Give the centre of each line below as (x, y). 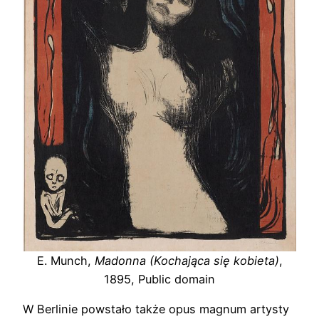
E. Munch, (66, 261)
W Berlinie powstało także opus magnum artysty (156, 309)
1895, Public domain (159, 279)
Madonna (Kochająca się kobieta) (187, 261)
